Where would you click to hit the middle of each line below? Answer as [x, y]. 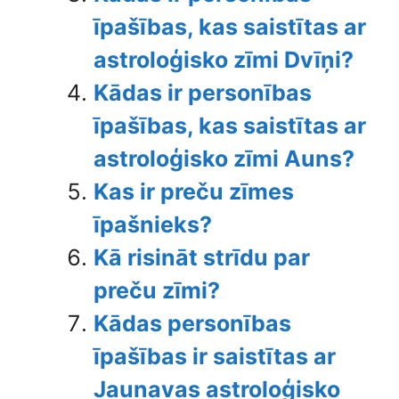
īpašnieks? [153, 224]
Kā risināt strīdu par [202, 257]
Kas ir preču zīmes [194, 191]
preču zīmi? [157, 290]
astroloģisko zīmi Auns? [224, 159]
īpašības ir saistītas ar [215, 356]
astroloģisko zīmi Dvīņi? [224, 60]
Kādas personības [192, 323]
